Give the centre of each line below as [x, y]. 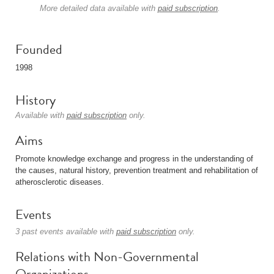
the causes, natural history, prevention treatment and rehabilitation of [137, 170]
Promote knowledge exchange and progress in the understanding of [134, 159]
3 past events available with [66, 231]
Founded [39, 49]
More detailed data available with [99, 8]
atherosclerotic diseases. [60, 182]
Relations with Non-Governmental [107, 257]
